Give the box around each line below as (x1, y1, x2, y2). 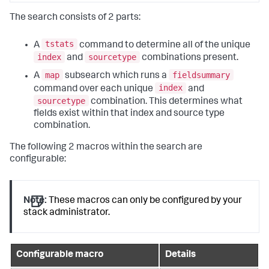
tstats (45, 39, 74, 49)
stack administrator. (23, 208, 110, 218)
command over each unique (34, 84, 155, 94)
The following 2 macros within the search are (10, 142, 202, 153)
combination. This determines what (89, 97, 243, 107)
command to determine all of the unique (77, 40, 250, 50)
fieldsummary (172, 70, 230, 80)
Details (165, 250, 196, 261)
